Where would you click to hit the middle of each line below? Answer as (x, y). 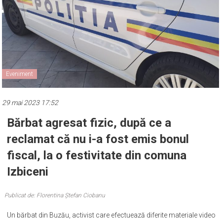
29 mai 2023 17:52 (30, 102)
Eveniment (20, 74)
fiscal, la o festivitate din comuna (97, 155)
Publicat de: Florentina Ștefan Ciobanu (55, 195)
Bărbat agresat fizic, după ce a (89, 123)
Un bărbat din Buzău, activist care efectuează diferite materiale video (111, 215)
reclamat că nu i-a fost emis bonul (98, 139)
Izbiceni (28, 171)
